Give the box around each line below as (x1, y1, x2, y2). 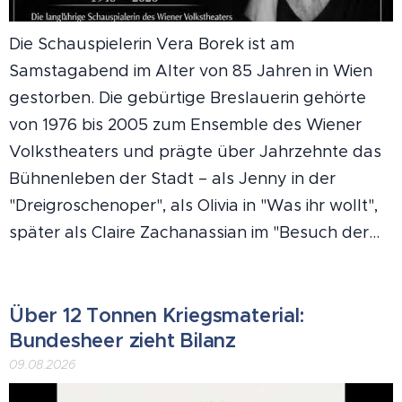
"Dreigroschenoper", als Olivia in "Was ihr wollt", (9, 195, 378, 215)
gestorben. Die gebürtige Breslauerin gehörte (9, 87, 366, 108)
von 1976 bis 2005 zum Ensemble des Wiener (9, 114, 362, 135)
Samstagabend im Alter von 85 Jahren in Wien (9, 60, 372, 81)
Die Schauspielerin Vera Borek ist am (9, 33, 294, 54)
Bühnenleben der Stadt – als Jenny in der (9, 168, 336, 188)
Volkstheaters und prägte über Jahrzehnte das (9, 141, 381, 162)
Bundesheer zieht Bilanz (9, 328, 236, 353)
